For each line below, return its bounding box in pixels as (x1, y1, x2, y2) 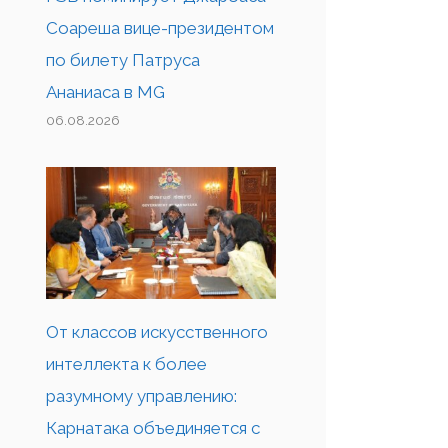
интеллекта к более (46, 353, 207, 374)
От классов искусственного (46, 321, 268, 342)
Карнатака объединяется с (46, 417, 260, 438)
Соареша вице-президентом (46, 18, 274, 39)
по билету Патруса (46, 50, 200, 71)
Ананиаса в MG (46, 82, 165, 103)
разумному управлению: (46, 385, 237, 406)
